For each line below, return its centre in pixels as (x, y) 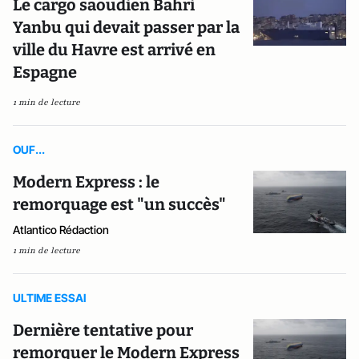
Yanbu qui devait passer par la (126, 28)
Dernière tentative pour (103, 331)
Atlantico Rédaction (61, 230)
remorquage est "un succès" (119, 205)
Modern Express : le (86, 182)
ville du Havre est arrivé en (114, 50)
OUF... (29, 150)
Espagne (45, 73)
